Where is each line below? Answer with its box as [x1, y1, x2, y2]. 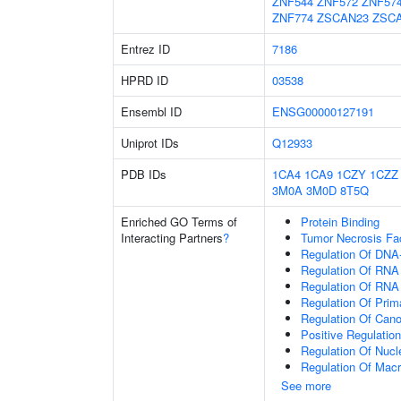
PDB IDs [121, 166, 166, 183]
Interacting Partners [121, 229, 223, 246]
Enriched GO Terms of [121, 213, 237, 230]
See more [281, 377, 331, 394]
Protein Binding [301, 213, 380, 230]
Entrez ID [121, 40, 170, 57]
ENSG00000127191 [272, 103, 374, 120]
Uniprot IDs [121, 134, 179, 151]
